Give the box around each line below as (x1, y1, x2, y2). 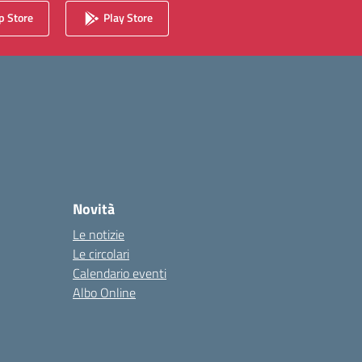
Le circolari (73, 244, 129, 263)
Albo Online (73, 283, 136, 302)
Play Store (101, 8, 153, 26)
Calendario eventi (73, 263, 166, 283)
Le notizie (73, 225, 124, 244)
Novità (73, 198, 115, 220)
